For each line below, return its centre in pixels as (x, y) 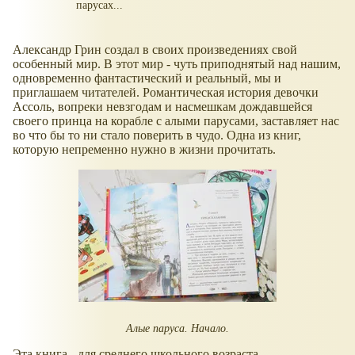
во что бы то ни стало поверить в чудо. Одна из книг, (157, 135)
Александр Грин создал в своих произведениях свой (155, 49)
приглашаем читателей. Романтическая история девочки (166, 92)
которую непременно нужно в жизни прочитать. (144, 149)
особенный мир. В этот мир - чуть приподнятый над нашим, (177, 63)
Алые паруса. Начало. (177, 328)
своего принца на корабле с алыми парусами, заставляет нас (176, 120)
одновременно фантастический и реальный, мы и (147, 78)
